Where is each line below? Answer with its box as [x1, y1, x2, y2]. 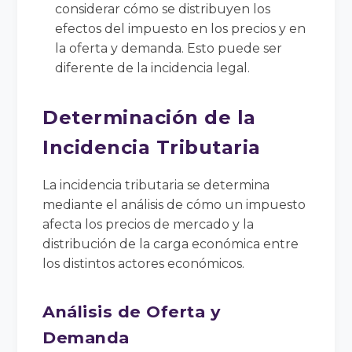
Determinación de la [42, 105, 256, 129]
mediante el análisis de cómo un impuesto [42, 196, 306, 212]
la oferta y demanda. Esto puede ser [55, 40, 283, 56]
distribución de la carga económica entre [42, 236, 299, 251]
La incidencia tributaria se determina [42, 177, 270, 192]
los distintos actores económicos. [42, 255, 245, 271]
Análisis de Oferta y [42, 301, 221, 321]
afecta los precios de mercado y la [42, 216, 255, 232]
